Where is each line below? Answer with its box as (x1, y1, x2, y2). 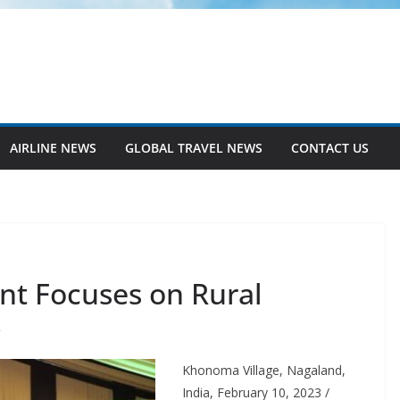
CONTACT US (291, 139, 369, 156)
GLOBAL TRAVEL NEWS (125, 139, 262, 156)
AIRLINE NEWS (10, 139, 96, 156)
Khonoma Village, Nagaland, (182, 362, 346, 379)
